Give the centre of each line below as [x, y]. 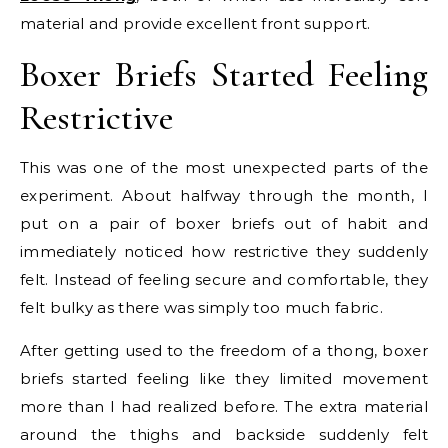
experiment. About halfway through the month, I [224, 196]
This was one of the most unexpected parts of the [224, 168]
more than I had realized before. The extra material [224, 407]
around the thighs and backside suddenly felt [224, 435]
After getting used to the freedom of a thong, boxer [224, 351]
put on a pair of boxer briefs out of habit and [224, 224]
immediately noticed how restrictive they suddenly [224, 252]
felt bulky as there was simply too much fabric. [202, 308]
